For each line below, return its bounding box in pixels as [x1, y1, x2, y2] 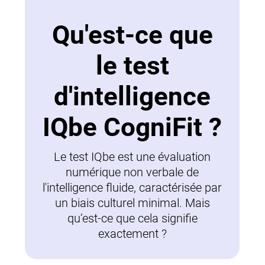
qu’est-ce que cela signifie [67, 211, 198, 225]
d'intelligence [54, 81, 211, 112]
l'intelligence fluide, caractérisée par [43, 180, 222, 195]
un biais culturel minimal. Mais [54, 196, 210, 210]
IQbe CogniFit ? [43, 112, 222, 143]
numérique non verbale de [66, 165, 199, 179]
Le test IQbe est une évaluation [54, 150, 211, 164]
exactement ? [98, 227, 167, 241]
